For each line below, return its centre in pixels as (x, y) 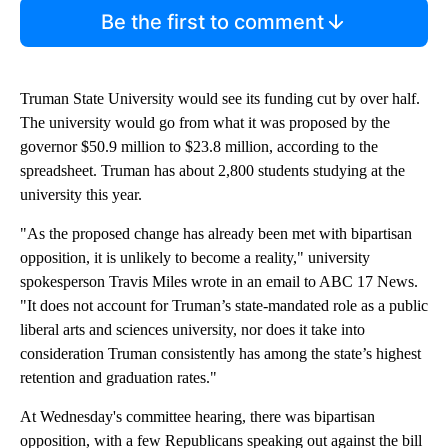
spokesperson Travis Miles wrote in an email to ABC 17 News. (219, 281)
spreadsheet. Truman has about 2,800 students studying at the (212, 170)
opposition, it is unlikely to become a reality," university (195, 257)
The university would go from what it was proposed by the (205, 122)
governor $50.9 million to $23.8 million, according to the (199, 146)
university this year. (81, 194)
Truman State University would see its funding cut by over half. (220, 98)
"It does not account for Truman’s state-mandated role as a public (224, 305)
